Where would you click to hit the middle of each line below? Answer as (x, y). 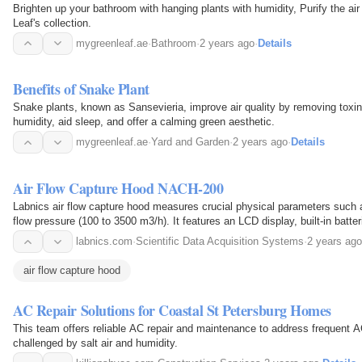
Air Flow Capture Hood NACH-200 (118, 189)
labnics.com (104, 242)
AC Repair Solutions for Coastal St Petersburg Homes (173, 311)
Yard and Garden (190, 142)
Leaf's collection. (52, 23)
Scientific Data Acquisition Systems (220, 242)
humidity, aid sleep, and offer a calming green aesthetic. (144, 122)
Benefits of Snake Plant (81, 89)
